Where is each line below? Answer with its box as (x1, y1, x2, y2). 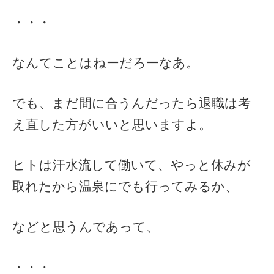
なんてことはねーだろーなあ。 (12, 55, 199, 70)
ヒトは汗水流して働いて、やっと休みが (12, 157, 251, 172)
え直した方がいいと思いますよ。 (12, 117, 212, 131)
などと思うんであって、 (12, 219, 159, 234)
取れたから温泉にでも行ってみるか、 (12, 179, 238, 193)
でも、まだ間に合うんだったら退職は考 (12, 95, 251, 110)
